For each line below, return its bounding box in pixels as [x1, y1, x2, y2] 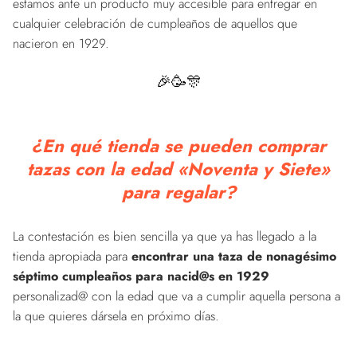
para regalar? [121, 178, 236, 205]
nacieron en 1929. [13, 33, 109, 53]
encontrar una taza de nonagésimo [131, 246, 336, 265]
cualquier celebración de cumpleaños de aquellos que [13, 14, 297, 33]
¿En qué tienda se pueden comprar [31, 132, 326, 159]
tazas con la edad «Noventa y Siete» [27, 155, 330, 182]
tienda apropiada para [13, 246, 131, 265]
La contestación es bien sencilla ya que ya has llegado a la [13, 226, 316, 245]
